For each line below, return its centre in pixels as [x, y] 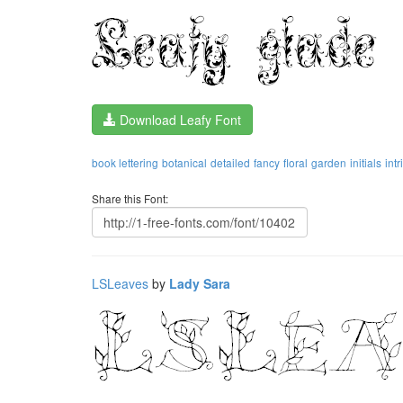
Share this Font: [130, 198]
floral [296, 162]
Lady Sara [200, 283]
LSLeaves [120, 283]
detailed [230, 162]
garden [329, 162]
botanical [184, 162]
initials [366, 162]
